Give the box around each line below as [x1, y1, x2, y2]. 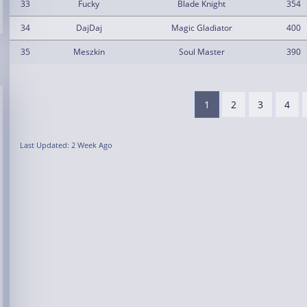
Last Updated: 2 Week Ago [20, 140, 112, 150]
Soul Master [178, 46, 225, 58]
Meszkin [73, 46, 105, 58]
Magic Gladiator [171, 22, 232, 34]
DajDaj [75, 22, 102, 34]
